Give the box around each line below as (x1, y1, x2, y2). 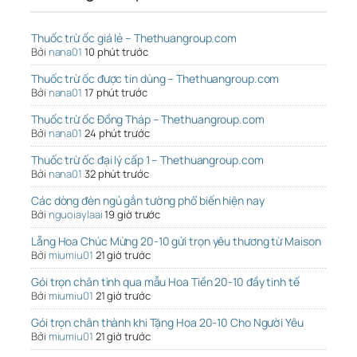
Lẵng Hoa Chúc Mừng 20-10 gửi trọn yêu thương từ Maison (31, 233, 321, 249)
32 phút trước (84, 167, 149, 182)
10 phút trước (84, 45, 148, 60)
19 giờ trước (104, 207, 161, 222)
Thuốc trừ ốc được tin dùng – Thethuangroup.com (31, 71, 280, 87)
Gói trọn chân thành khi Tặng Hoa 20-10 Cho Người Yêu (31, 315, 304, 331)
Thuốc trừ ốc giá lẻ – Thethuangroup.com (31, 30, 237, 46)
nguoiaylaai (48, 207, 103, 222)
